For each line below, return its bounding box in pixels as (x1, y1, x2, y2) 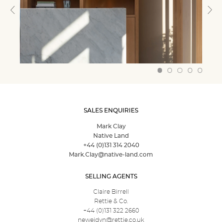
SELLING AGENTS (85, 173, 137, 179)
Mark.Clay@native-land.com (69, 151, 153, 158)
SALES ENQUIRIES (84, 108, 138, 114)
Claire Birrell (93, 188, 129, 195)
